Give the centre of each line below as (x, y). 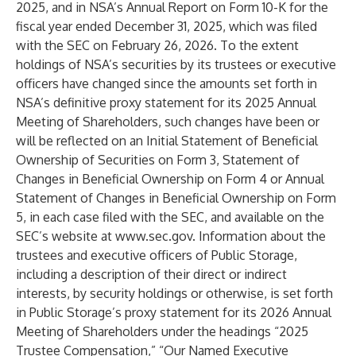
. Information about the (259, 236)
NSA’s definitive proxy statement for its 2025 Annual (166, 103)
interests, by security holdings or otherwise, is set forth (174, 293)
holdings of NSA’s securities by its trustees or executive (176, 64)
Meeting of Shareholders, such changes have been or (168, 122)
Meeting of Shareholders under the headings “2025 (162, 331)
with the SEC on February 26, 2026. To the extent (157, 45)
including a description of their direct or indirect (151, 274)
